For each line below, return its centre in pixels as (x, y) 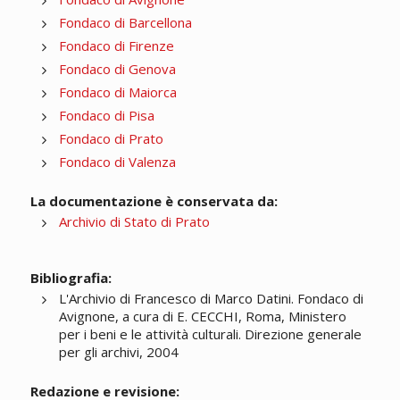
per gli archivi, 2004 (118, 352)
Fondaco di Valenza (117, 162)
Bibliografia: (71, 278)
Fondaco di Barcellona (125, 23)
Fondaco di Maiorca (117, 92)
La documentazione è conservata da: (154, 201)
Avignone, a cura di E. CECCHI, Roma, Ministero (202, 317)
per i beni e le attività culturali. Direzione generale (210, 334)
